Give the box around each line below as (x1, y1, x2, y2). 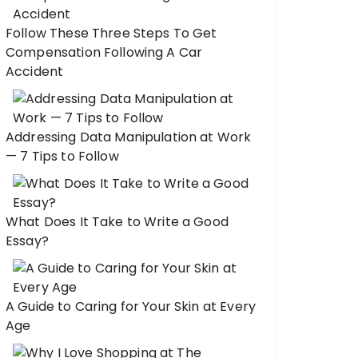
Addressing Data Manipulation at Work (6, 128, 252, 146)
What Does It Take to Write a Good (6, 213, 229, 231)
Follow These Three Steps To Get (6, 24, 217, 42)
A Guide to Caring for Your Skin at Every (6, 297, 256, 316)
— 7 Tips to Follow (6, 147, 119, 165)
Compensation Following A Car (6, 43, 203, 62)
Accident (6, 62, 64, 81)
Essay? (6, 232, 49, 250)
